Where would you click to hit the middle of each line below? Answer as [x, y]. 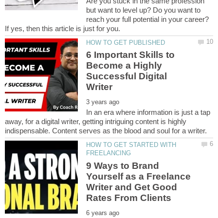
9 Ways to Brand [123, 165]
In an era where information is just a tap [148, 112]
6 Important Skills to [131, 55]
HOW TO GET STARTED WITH [131, 145]
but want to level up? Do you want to [144, 10]
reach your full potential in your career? [148, 19]
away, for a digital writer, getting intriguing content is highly [96, 122]
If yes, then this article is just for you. [63, 28]
